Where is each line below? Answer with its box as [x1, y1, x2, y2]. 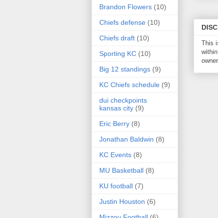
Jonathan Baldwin [99, 135, 154, 144]
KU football [99, 182, 133, 190]
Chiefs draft [99, 34, 135, 42]
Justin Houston [99, 198, 145, 206]
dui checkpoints [99, 96, 147, 105]
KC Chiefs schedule [99, 81, 160, 89]
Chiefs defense [99, 18, 145, 27]
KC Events [99, 151, 131, 159]
